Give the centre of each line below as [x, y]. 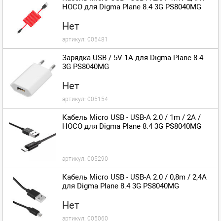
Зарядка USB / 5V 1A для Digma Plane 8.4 [133, 58]
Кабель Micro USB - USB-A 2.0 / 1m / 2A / [131, 117]
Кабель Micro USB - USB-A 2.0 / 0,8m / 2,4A [134, 177]
